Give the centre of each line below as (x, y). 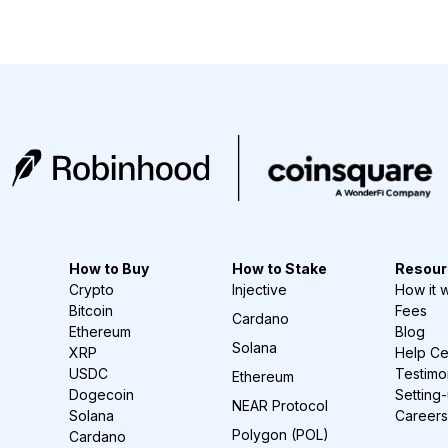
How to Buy (109, 269)
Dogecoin (102, 395)
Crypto (92, 290)
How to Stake (279, 269)
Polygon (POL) (280, 435)
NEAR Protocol (279, 406)
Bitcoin (91, 311)
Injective (259, 290)
